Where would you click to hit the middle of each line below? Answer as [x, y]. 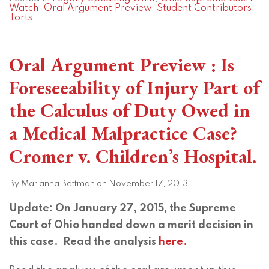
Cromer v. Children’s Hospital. [133, 156]
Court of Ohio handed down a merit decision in [131, 225]
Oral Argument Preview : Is [122, 65]
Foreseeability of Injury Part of [134, 88]
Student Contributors [204, 9]
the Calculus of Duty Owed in [129, 111]
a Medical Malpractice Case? [123, 134]
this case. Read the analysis [84, 242]
